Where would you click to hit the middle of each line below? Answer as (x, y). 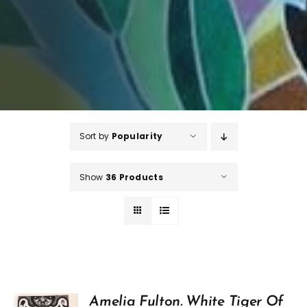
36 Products (134, 177)
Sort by (95, 136)
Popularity (137, 136)
